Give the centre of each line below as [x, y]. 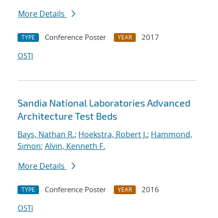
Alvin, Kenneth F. [75, 146]
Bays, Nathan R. [46, 135]
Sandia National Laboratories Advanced [104, 103]
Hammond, [172, 135]
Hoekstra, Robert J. [113, 135]
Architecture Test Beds [67, 116]
